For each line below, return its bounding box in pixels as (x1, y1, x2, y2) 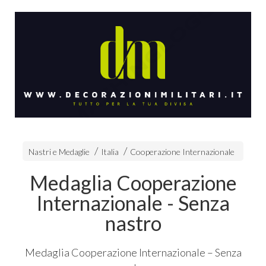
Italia (101, 147, 119, 157)
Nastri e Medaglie (28, 147, 90, 157)
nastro (104, 211, 161, 236)
